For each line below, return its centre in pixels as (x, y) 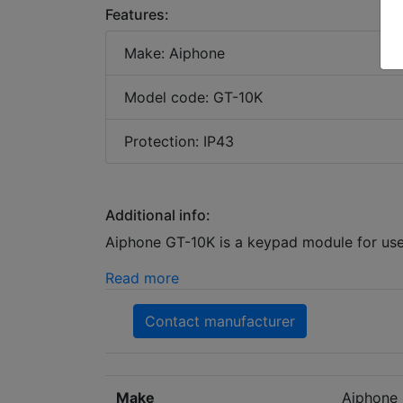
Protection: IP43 (179, 142)
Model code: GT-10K (193, 98)
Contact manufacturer (220, 322)
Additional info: (158, 215)
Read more (142, 278)
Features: (137, 15)
